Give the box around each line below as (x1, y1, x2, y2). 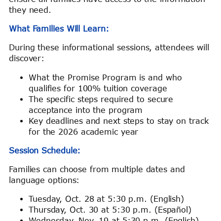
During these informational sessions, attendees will (9, 43, 209, 52)
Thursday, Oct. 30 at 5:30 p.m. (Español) (29, 205, 194, 215)
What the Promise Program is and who (29, 73, 182, 82)
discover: (9, 54, 45, 63)
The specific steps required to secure (29, 94, 174, 104)
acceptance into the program (29, 105, 143, 114)
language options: (9, 176, 80, 185)
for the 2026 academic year (29, 127, 139, 136)
